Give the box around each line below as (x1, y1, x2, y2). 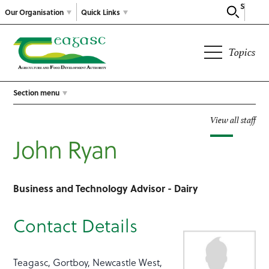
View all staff (210, 114, 256, 126)
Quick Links (81, 6, 120, 17)
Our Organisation (5, 6, 64, 17)
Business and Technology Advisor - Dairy (13, 181, 199, 196)
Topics (228, 46, 256, 59)
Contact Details (13, 212, 138, 239)
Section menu (13, 87, 60, 98)
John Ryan (13, 131, 118, 167)
